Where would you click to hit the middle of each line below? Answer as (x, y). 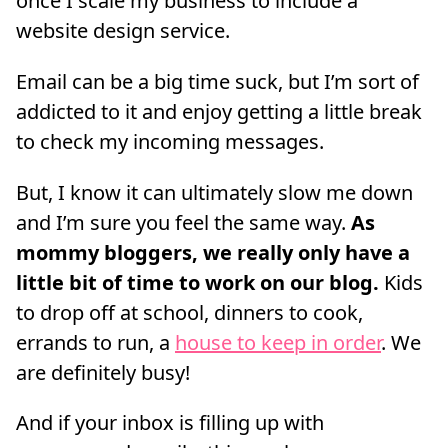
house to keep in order (278, 342)
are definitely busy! (103, 372)
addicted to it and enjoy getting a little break (219, 111)
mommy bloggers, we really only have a (213, 252)
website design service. (123, 30)
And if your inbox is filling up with (170, 423)
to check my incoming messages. (170, 141)
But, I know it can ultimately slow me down (214, 192)
